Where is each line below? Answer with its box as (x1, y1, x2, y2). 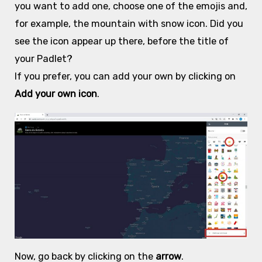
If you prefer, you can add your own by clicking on (14, 71, 236, 82)
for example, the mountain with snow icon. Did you (14, 18, 243, 30)
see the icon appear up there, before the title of (14, 36, 229, 47)
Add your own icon (14, 88, 97, 100)
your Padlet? (14, 53, 73, 65)
